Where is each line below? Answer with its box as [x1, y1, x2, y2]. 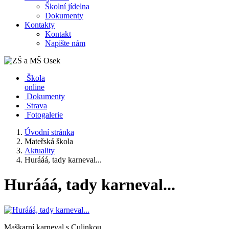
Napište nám [45, 39, 85, 48]
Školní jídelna [45, 2, 89, 11]
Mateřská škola [25, 137, 73, 146]
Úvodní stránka [25, 128, 74, 136]
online [25, 83, 44, 91]
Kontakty [25, 20, 55, 29]
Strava [27, 101, 47, 110]
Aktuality [25, 146, 55, 155]
